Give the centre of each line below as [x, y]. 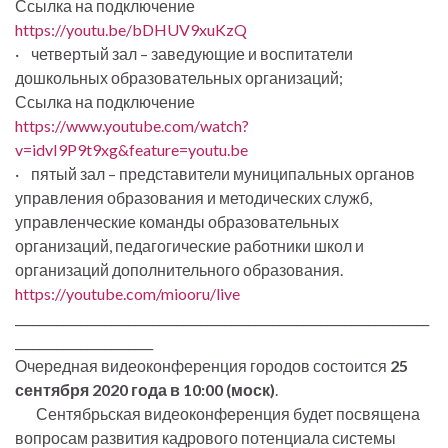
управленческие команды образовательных [177, 221]
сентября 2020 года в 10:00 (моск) [145, 389]
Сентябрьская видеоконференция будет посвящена [217, 413]
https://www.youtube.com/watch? [132, 125]
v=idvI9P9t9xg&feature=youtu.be [131, 149]
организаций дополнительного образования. [179, 269]
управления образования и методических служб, [193, 197]
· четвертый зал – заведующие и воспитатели [184, 53]
